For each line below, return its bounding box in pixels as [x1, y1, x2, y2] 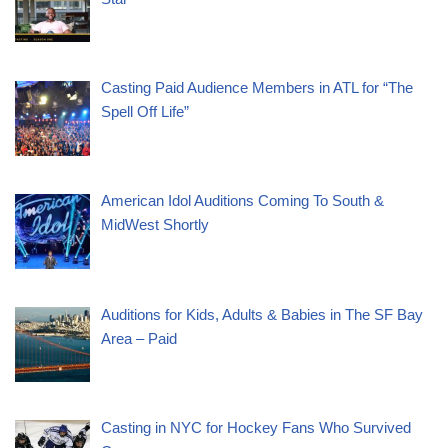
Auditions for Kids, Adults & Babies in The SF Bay [101, 305, 424, 323]
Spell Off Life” [101, 103, 190, 121]
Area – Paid [101, 329, 178, 347]
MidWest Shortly [101, 216, 210, 234]
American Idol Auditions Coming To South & [101, 192, 385, 210]
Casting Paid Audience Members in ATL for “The [101, 79, 414, 97]
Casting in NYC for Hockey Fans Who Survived [101, 418, 412, 436]
